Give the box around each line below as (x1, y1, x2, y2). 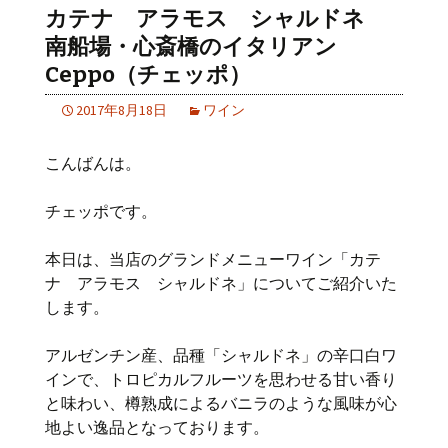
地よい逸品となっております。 (45, 417, 269, 437)
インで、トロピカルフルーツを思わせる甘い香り (45, 369, 397, 389)
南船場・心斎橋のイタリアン (45, 33, 337, 60)
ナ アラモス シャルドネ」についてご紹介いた (45, 273, 397, 293)
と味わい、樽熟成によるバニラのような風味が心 (45, 393, 397, 413)
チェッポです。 (45, 201, 157, 221)
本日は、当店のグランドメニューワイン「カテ (45, 249, 381, 269)
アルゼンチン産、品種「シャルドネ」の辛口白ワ (45, 345, 397, 365)
